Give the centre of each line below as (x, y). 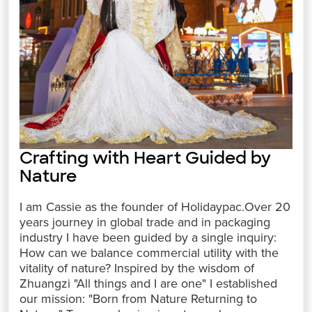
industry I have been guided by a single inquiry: (148, 238)
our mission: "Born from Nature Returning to (139, 299)
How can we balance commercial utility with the (149, 253)
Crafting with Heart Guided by (146, 158)
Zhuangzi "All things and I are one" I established (149, 284)
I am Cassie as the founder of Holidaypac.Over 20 (155, 207)
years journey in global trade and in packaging (145, 223)
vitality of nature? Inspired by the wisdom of (137, 268)
